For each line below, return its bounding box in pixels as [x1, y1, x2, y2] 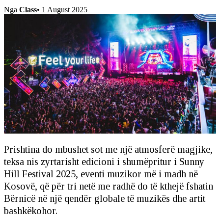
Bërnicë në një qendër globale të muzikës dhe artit [4, 192, 205, 204]
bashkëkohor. [4, 205, 57, 216]
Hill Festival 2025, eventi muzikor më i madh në [4, 168, 198, 179]
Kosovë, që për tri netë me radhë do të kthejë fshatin [4, 180, 213, 192]
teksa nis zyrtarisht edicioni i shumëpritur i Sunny [4, 156, 204, 167]
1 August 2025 [42, 5, 87, 14]
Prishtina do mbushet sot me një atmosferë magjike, [4, 143, 213, 155]
